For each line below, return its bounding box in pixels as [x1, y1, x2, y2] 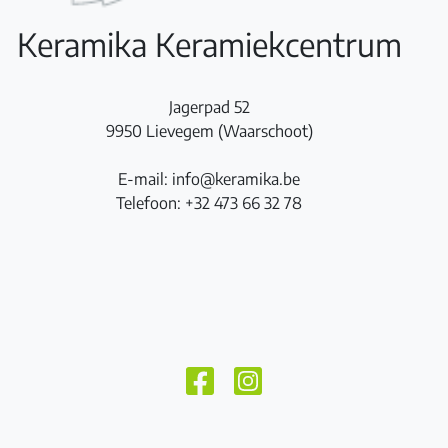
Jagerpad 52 [168, 96, 250, 117]
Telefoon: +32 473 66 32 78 [116, 192, 302, 213]
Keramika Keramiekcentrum [16, 23, 402, 64]
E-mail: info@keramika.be [118, 168, 300, 189]
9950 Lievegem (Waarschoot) [105, 120, 313, 141]
